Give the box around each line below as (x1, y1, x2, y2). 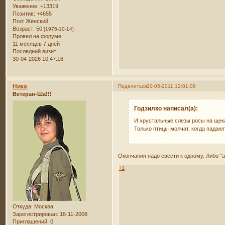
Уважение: (13, 3, 39, 10)
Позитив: (13, 11, 36, 17)
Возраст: (13, 26, 35, 32)
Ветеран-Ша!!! (13, 91, 52, 97)
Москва (33, 203, 54, 209)
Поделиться (118, 83, 147, 89)
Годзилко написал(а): (134, 105, 198, 113)
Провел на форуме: (13, 33, 63, 40)
